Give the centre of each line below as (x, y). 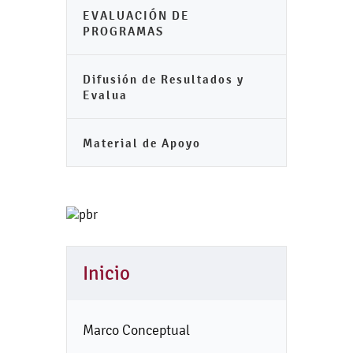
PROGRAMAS (123, 31)
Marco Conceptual (136, 330)
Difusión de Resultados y (163, 79)
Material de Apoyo (142, 143)
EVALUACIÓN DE (136, 15)
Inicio (106, 273)
